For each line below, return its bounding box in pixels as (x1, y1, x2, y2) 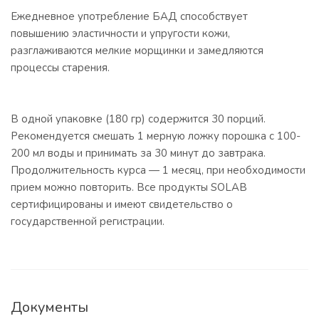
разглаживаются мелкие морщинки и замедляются (11, 43, 263, 58)
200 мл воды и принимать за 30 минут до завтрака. (11, 146, 266, 160)
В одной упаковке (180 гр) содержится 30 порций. (11, 112, 266, 126)
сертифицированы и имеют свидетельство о (11, 197, 233, 211)
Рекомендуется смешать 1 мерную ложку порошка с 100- (11, 129, 300, 143)
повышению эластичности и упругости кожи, (11, 26, 230, 41)
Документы (11, 298, 88, 317)
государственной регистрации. (11, 214, 164, 229)
